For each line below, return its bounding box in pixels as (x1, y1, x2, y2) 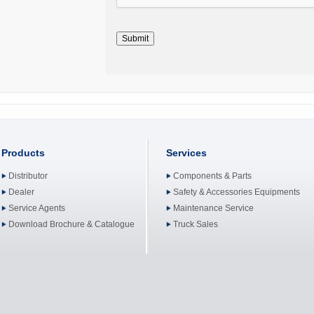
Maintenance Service (172, 203, 254, 213)
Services (165, 147, 207, 158)
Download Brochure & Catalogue (8, 219, 135, 229)
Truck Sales (172, 219, 218, 229)
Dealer (8, 187, 34, 197)
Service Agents (8, 203, 65, 213)
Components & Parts (172, 171, 252, 181)
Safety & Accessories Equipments (172, 187, 300, 197)
